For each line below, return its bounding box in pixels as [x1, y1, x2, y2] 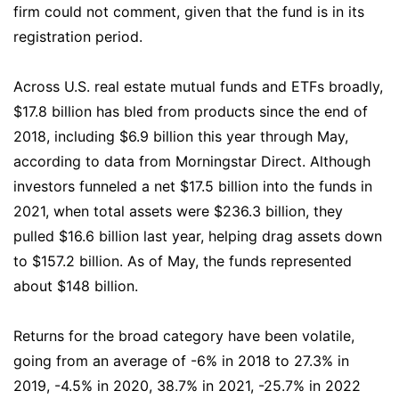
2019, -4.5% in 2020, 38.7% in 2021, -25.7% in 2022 [13, 376, 361, 395]
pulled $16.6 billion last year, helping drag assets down [13, 226, 382, 245]
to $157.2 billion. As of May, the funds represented [13, 251, 352, 270]
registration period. [13, 27, 142, 45]
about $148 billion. [13, 276, 138, 295]
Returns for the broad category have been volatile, [13, 326, 354, 345]
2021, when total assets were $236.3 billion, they [13, 201, 343, 220]
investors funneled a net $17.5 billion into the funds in [13, 176, 372, 195]
